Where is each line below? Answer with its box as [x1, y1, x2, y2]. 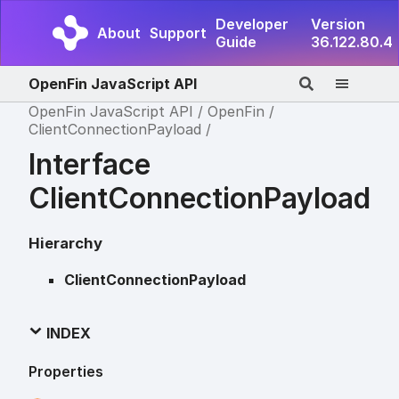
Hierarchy [28, 233, 102, 252]
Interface [28, 146, 151, 182]
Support [150, 24, 207, 42]
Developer [216, 15, 289, 33]
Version [311, 15, 365, 33]
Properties [28, 362, 103, 381]
